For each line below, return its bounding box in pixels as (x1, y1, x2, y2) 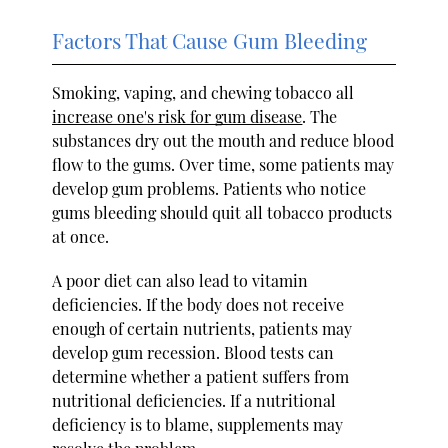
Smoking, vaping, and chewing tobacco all (52, 81, 355, 103)
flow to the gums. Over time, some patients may (52, 153, 395, 175)
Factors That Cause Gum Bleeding (52, 25, 368, 54)
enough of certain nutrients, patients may (52, 317, 353, 339)
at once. (52, 225, 110, 247)
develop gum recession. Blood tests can (52, 341, 335, 363)
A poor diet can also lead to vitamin (52, 269, 309, 291)
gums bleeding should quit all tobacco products (52, 201, 393, 223)
